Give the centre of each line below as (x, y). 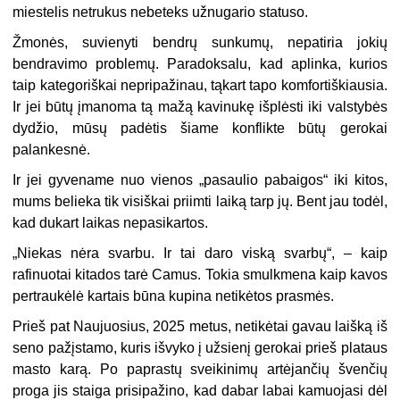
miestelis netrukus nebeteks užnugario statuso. (161, 12)
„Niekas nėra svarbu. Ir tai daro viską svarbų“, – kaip (200, 254)
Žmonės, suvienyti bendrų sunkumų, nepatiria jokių (200, 43)
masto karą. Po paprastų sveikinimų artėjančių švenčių (200, 370)
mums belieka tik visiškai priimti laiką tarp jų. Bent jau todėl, (200, 202)
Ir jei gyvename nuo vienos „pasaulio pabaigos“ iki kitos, (200, 180)
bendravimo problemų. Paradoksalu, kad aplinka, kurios (200, 64)
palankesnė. (52, 150)
